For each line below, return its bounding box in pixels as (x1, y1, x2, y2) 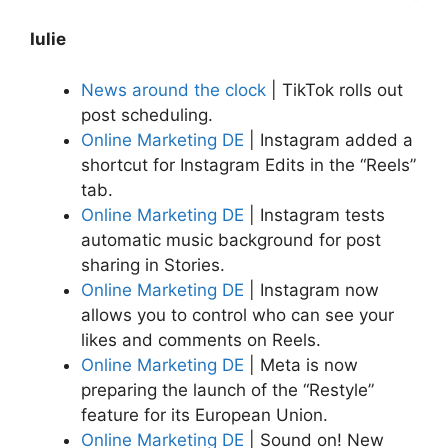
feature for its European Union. (81, 404, 328, 425)
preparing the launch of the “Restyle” (81, 379, 374, 400)
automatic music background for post (81, 229, 381, 250)
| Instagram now (244, 279, 379, 300)
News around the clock (81, 79, 266, 100)
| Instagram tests (244, 204, 385, 225)
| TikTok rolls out (266, 79, 403, 100)
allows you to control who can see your (81, 304, 394, 325)
